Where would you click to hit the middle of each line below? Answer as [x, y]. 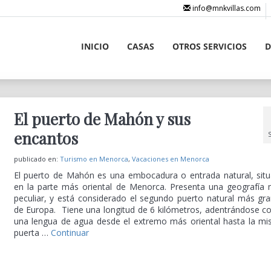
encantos [46, 138]
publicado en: [37, 159]
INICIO [95, 46]
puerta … [32, 233]
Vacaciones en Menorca [170, 159]
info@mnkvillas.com [226, 8]
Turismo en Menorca [94, 159]
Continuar [70, 233]
